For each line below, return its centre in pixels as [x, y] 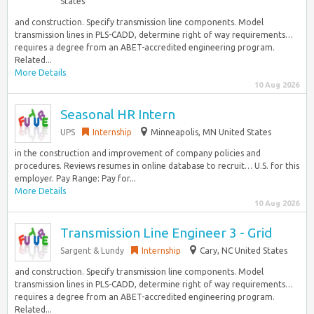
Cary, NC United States [244, 251]
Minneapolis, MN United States [211, 132]
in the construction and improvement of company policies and [138, 153]
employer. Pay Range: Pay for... [75, 178]
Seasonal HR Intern [118, 114]
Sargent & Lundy [92, 251]
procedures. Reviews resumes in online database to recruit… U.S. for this [157, 166]
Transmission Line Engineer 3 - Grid [166, 233]
